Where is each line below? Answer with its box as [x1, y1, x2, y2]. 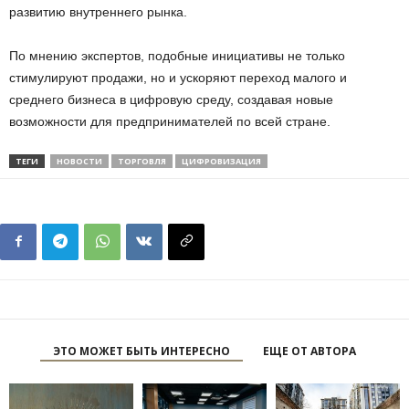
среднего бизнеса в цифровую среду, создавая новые [9, 91, 333, 107]
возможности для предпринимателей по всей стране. [9, 113, 330, 129]
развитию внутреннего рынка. [9, 4, 187, 19]
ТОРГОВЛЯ [118, 154, 166, 167]
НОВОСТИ [57, 154, 102, 167]
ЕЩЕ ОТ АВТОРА [263, 342, 356, 359]
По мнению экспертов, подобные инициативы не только [9, 47, 345, 63]
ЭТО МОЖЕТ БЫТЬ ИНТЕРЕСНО [53, 342, 230, 359]
